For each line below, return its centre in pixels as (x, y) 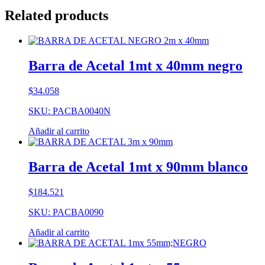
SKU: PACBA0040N (70, 111)
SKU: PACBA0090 (66, 212)
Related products (56, 16)
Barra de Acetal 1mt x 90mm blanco (138, 167)
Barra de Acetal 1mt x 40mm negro (135, 66)
